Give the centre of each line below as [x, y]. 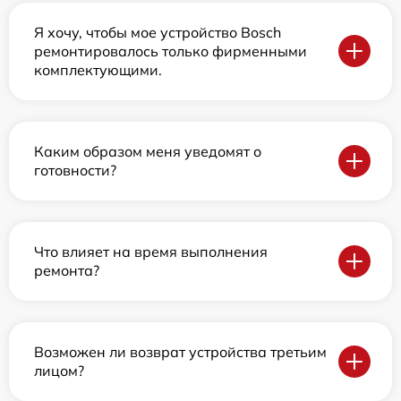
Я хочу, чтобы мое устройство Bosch [158, 32]
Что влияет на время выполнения [151, 251]
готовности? [75, 170]
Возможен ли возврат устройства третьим [180, 351]
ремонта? [67, 270]
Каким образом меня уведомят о [148, 151]
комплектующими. [98, 69]
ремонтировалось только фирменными [171, 51]
